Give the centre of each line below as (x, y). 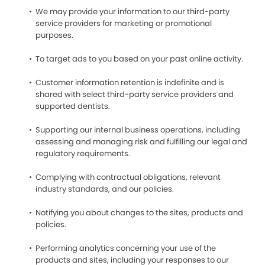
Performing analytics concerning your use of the (126, 248)
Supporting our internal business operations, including (138, 130)
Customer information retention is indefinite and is (130, 83)
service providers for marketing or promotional (124, 23)
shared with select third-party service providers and (135, 94)
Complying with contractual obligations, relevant (128, 177)
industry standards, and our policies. (105, 189)
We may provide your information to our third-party (132, 12)
